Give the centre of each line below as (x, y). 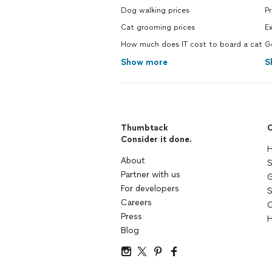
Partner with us (151, 175)
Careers (136, 202)
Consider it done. (156, 139)
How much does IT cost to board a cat (192, 44)
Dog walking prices (155, 10)
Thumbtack (144, 128)
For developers (150, 189)
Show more (144, 62)
